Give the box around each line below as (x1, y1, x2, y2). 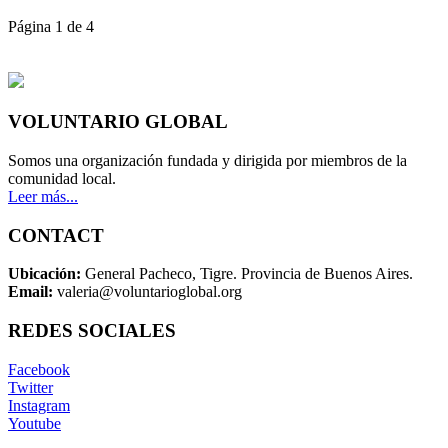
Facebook (8, 360, 70, 378)
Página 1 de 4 (8, 18, 94, 36)
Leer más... (8, 187, 78, 205)
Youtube (8, 414, 61, 432)
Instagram (8, 396, 70, 414)
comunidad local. (8, 169, 116, 187)
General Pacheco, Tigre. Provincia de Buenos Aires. (81, 265, 413, 283)
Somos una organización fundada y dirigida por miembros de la (8, 151, 407, 169)
